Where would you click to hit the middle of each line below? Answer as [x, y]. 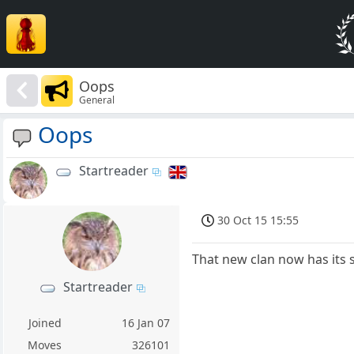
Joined [45, 323]
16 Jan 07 [146, 323]
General [97, 100]
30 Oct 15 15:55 [258, 220]
